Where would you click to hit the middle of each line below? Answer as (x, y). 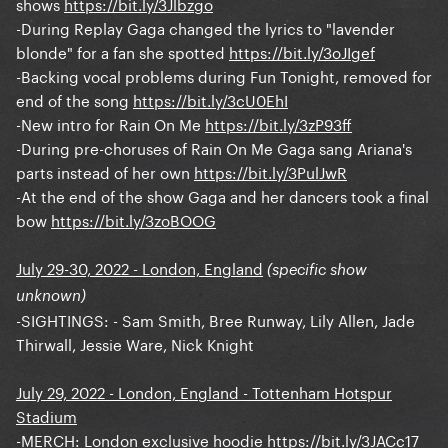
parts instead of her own (105, 171)
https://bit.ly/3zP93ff (278, 123)
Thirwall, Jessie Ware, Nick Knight (135, 343)
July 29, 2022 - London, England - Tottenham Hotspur (204, 391)
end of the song (74, 99)
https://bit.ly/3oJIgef (302, 51)
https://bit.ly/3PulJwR (270, 171)
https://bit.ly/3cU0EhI (210, 99)
